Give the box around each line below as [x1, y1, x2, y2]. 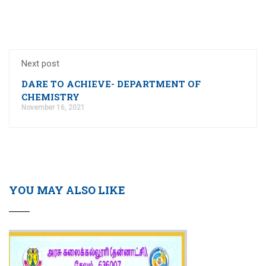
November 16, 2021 [21, 103, 85, 112]
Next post [21, 58, 59, 69]
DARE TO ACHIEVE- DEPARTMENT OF [21, 77, 201, 90]
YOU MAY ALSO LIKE [9, 182, 125, 197]
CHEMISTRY [21, 90, 80, 103]
